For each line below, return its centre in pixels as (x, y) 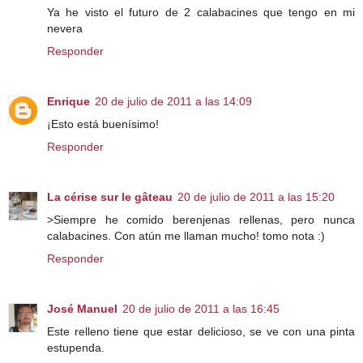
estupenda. (76, 347)
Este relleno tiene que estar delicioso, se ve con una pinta (201, 331)
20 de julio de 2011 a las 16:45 (201, 308)
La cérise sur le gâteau (110, 196)
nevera (65, 28)
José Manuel (82, 308)
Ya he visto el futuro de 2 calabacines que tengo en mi (201, 12)
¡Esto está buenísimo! (103, 124)
